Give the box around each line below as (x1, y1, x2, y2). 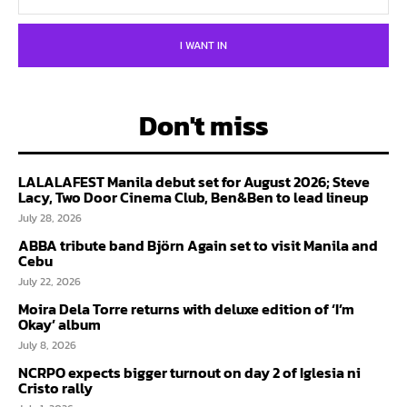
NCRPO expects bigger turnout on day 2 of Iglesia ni (18, 362, 361, 384)
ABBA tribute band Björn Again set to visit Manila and (18, 234, 378, 257)
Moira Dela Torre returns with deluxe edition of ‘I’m (18, 298, 354, 321)
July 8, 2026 (18, 337, 76, 354)
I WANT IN (180, 37, 227, 55)
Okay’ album (18, 313, 101, 336)
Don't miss (138, 105, 269, 147)
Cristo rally (18, 377, 93, 400)
